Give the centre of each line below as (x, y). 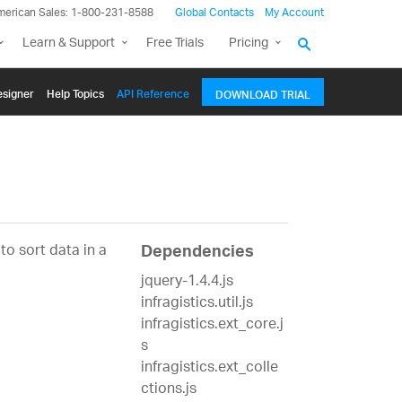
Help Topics (75, 92)
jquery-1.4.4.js (187, 283)
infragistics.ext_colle (209, 369)
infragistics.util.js (197, 304)
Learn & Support (69, 44)
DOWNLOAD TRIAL (263, 92)
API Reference (153, 92)
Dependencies (197, 254)
